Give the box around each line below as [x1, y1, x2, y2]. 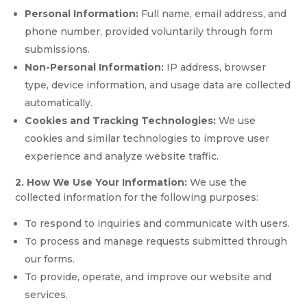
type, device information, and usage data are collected [25, 79, 291, 91]
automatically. [25, 97, 93, 109]
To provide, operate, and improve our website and [25, 271, 272, 283]
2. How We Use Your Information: [15, 176, 188, 188]
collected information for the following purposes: [15, 191, 259, 204]
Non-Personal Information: [25, 61, 164, 73]
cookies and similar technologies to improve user [25, 132, 270, 145]
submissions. [25, 43, 90, 56]
